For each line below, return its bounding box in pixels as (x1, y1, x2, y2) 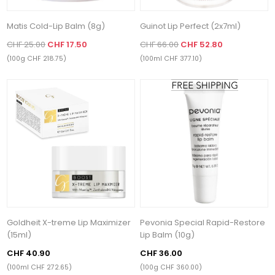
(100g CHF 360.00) (140, 262, 203, 272)
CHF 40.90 (7, 247, 51, 259)
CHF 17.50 (47, 39, 88, 51)
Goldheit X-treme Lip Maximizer (7, 216, 131, 228)
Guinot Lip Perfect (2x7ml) (140, 20, 241, 33)
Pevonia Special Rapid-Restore (140, 216, 266, 228)
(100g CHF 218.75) (7, 54, 67, 64)
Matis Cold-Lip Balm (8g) (7, 20, 106, 33)
